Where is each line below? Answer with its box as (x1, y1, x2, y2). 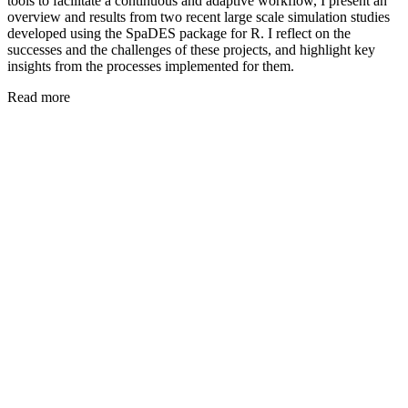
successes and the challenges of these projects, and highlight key (7, 41, 375, 57)
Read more (7, 88, 70, 105)
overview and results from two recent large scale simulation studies (7, 8, 390, 25)
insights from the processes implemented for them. (7, 57, 294, 74)
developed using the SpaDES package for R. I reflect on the (7, 25, 351, 41)
